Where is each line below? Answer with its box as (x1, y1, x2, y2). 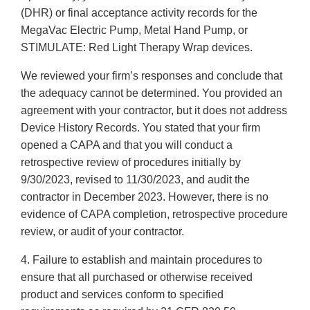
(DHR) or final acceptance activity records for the (21, 7, 257, 19)
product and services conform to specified (21, 289, 224, 301)
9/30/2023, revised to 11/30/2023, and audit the (21, 174, 250, 186)
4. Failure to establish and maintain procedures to (21, 254, 262, 266)
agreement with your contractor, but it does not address (21, 104, 287, 117)
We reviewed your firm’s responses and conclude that (21, 70, 282, 82)
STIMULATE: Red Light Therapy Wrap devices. (21, 42, 253, 54)
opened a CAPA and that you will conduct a (21, 139, 232, 152)
